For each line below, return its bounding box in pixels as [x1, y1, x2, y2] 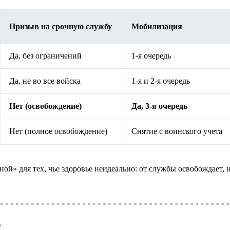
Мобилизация [131, 22, 182, 31]
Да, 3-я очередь [131, 102, 187, 111]
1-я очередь [131, 51, 171, 61]
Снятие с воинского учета [131, 127, 222, 136]
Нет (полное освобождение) [9, 127, 107, 136]
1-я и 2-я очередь [131, 76, 190, 86]
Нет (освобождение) [9, 102, 82, 111]
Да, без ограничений [9, 51, 82, 61]
